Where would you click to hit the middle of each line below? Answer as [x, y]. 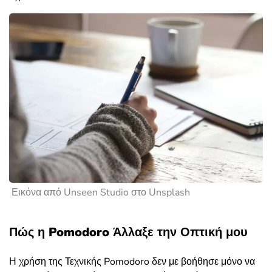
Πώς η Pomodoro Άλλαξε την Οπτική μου [128, 232]
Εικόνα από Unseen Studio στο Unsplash [101, 192]
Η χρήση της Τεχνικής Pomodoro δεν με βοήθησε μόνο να [132, 262]
